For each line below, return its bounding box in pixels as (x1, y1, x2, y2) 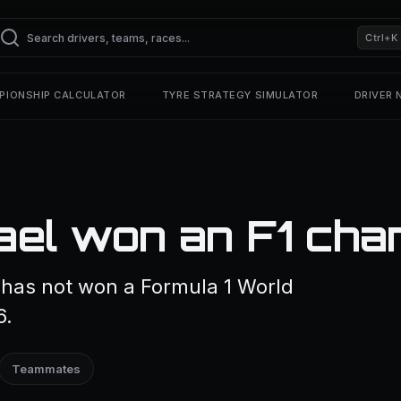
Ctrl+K (365, 30, 398, 44)
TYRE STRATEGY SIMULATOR (161, 89, 319, 101)
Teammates (12, 362, 81, 376)
